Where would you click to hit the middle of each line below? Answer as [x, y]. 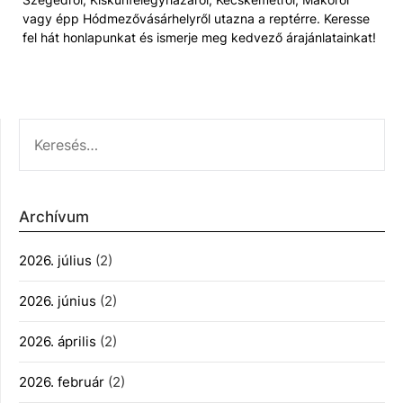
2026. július [55, 261]
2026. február [62, 382]
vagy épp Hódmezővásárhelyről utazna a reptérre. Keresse [196, 19]
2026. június [58, 301]
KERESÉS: [50, 129]
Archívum [54, 217]
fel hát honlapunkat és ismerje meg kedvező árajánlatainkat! [199, 38]
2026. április [58, 342]
